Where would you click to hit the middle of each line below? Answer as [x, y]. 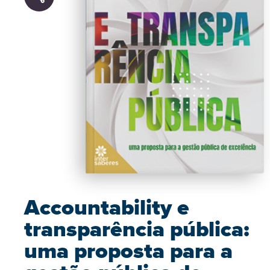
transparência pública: [137, 229]
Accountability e [107, 207]
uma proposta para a [128, 250]
